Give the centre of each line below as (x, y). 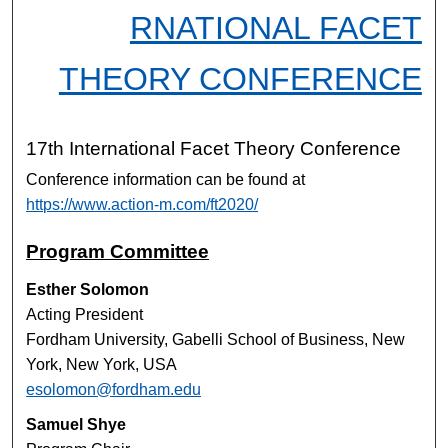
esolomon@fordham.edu (114, 389)
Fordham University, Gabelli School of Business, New (216, 339)
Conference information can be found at (166, 180)
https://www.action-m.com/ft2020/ (142, 205)
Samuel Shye (76, 424)
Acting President (85, 314)
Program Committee (118, 251)
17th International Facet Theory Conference (214, 149)
